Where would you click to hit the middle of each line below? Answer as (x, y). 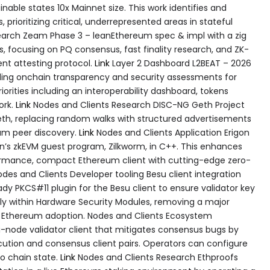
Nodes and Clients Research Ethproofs (157, 257)
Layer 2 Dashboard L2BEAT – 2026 (181, 63)
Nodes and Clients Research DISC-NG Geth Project (138, 105)
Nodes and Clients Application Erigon (172, 132)
